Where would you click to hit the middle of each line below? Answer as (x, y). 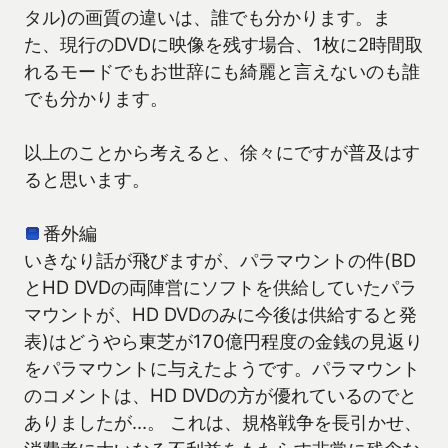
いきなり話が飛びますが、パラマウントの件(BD (220, 259)
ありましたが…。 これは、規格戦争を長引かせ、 (223, 421)
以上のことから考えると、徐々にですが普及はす (222, 151)
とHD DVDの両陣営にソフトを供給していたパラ (220, 286)
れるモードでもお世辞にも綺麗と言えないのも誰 (222, 70)
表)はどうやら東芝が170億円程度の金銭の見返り (223, 340)
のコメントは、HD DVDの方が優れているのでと (220, 394)
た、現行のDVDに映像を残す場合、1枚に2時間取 (223, 43)
